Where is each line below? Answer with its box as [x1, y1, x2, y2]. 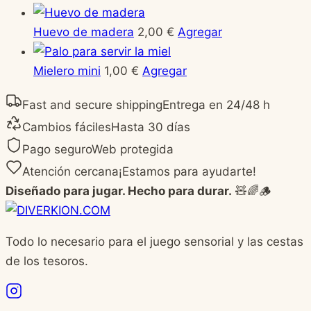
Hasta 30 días [111, 120, 190, 135]
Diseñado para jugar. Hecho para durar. [6, 184, 232, 199]
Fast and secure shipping [22, 98, 162, 112]
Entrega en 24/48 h [162, 98, 270, 112]
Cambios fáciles [22, 120, 111, 135]
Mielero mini [33, 64, 101, 78]
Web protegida [92, 142, 174, 157]
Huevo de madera [33, 25, 134, 40]
